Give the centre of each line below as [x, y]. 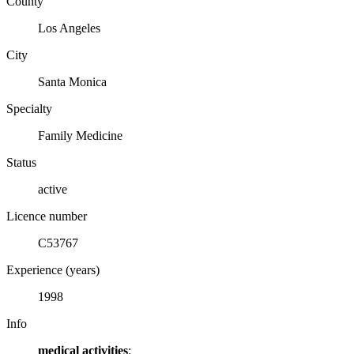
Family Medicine [80, 135]
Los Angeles [69, 28]
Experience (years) [53, 269]
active [53, 189]
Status [21, 162]
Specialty [29, 108]
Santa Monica [72, 81]
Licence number [47, 216]
